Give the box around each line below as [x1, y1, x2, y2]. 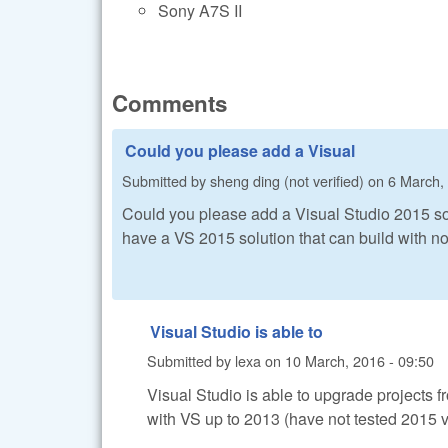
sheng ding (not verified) [210, 169, 364, 191]
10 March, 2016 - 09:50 [285, 350, 434, 372]
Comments [112, 87, 227, 120]
